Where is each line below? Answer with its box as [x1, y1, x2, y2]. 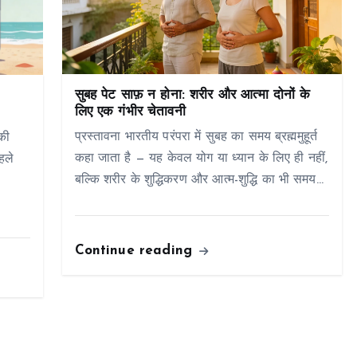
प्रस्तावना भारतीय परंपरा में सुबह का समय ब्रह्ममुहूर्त [74, 131, 318, 144]
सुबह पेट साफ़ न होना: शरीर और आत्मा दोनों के [74, 88, 311, 103]
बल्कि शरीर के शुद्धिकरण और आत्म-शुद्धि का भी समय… [74, 174, 324, 187]
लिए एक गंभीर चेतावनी [74, 105, 186, 120]
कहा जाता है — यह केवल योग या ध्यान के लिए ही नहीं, [74, 152, 328, 166]
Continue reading [74, 244, 198, 258]
